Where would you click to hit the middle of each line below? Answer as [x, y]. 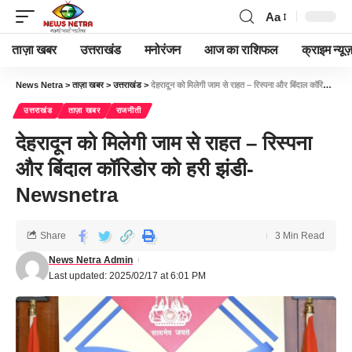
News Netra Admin [91, 260]
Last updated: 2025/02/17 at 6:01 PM [127, 276]
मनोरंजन [162, 50]
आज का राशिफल [241, 50]
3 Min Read [300, 236]
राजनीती [128, 110]
